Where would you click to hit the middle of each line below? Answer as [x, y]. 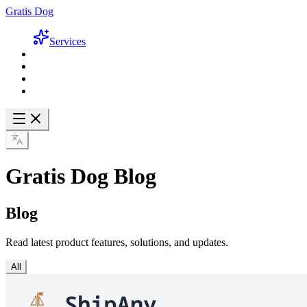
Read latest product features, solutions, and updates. [117, 242]
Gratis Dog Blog [81, 176]
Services [67, 41]
